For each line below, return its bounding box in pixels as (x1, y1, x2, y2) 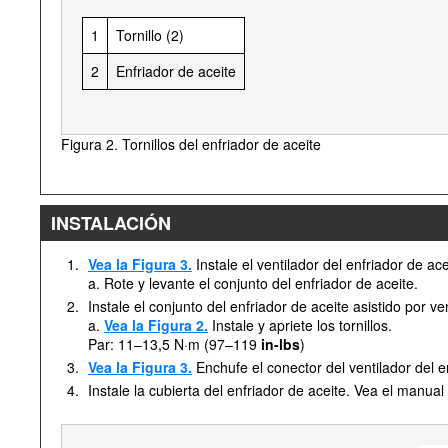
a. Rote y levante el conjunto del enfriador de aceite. (88, 273, 418, 293)
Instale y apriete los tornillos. (208, 315, 392, 335)
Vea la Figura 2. (104, 315, 208, 335)
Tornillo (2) (116, 25, 184, 45)
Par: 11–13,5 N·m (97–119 (88, 334, 257, 354)
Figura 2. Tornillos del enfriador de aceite (61, 134, 321, 154)
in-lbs (257, 334, 300, 354)
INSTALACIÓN (51, 210, 171, 236)
